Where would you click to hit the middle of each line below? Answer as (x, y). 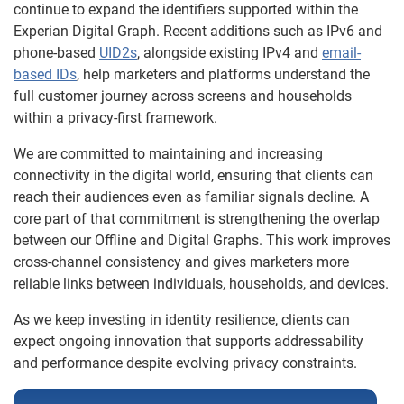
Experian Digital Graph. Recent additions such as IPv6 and (198, 31)
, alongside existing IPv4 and (230, 53)
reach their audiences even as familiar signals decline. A (191, 197)
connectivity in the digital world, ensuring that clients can (193, 175)
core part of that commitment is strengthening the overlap (197, 219)
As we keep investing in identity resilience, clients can (182, 320)
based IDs (45, 74)
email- (341, 53)
